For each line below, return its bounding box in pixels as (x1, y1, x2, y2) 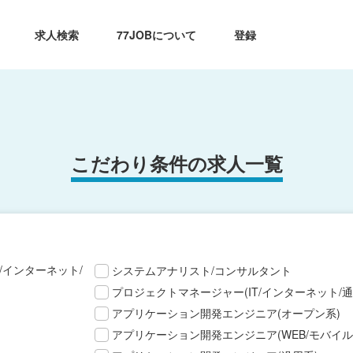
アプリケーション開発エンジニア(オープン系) (112, 305, 340, 321)
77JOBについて (117, 26, 197, 43)
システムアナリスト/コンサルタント (112, 262, 292, 278)
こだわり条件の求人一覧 (70, 150, 283, 176)
